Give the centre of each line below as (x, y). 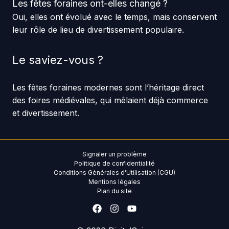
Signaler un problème (114, 155)
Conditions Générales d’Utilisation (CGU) (114, 173)
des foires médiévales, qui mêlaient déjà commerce (110, 100)
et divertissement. (45, 113)
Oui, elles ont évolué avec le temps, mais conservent (114, 17)
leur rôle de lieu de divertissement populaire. (98, 30)
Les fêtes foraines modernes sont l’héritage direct (108, 88)
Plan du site (114, 191)
